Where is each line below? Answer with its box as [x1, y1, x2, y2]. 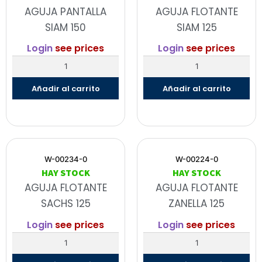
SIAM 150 [45, 20, 86, 35]
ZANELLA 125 [168, 196, 225, 211]
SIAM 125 [176, 20, 217, 35]
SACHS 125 [40, 196, 91, 211]
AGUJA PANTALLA [25, 5, 106, 19]
